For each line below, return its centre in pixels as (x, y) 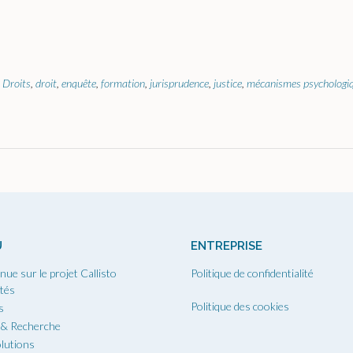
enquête (79, 84)
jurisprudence (179, 84)
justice (228, 84)
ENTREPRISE (227, 246)
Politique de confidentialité (253, 273)
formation (123, 84)
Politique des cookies (240, 307)
